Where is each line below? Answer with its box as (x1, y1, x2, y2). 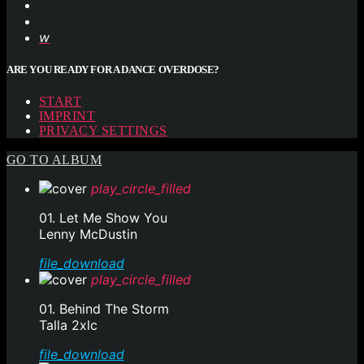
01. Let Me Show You (39, 210, 167, 227)
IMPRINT (39, 109, 96, 123)
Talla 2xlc (39, 317, 97, 334)
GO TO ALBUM (6, 153, 102, 167)
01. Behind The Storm (39, 301, 169, 318)
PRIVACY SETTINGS (39, 123, 167, 138)
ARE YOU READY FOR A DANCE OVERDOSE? (6, 63, 220, 76)
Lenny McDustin (39, 226, 137, 243)
